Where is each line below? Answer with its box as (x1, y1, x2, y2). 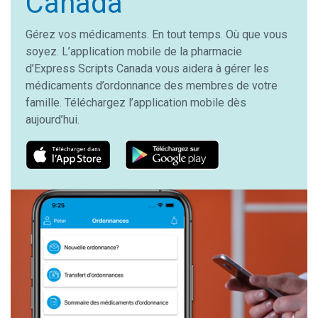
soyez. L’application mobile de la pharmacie (25, 44, 242, 58)
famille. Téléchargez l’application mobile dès (25, 95, 246, 109)
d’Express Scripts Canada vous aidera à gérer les (25, 61, 269, 75)
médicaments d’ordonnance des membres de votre (25, 78, 278, 92)
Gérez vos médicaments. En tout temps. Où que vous (25, 27, 287, 41)
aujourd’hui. (25, 112, 85, 126)
